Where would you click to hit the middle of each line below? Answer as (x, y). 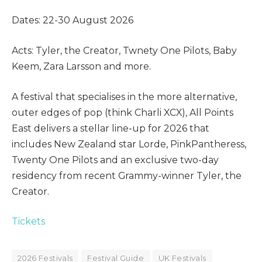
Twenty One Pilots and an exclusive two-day (115, 160)
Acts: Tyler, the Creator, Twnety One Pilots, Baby (124, 51)
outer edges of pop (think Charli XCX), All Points (123, 112)
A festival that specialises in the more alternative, (124, 96)
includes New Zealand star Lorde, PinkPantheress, (129, 144)
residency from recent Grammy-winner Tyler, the (127, 175)
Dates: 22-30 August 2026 (73, 20)
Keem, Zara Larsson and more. (81, 67)
